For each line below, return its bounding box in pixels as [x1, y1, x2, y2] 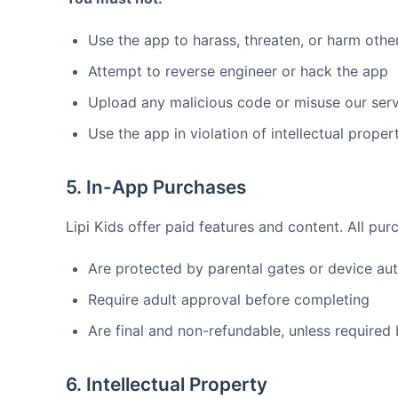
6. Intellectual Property [66, 373, 267, 395]
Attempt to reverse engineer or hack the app [88, 62, 388, 80]
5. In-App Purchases [66, 176, 246, 198]
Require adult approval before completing [88, 291, 370, 308]
